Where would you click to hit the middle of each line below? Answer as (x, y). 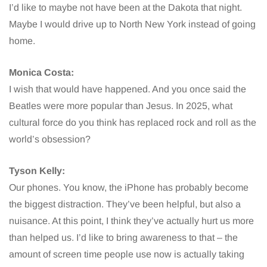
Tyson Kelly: (37, 170)
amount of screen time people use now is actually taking (127, 254)
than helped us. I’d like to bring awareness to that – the (123, 237)
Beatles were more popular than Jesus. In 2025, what (121, 105)
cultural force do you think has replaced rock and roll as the (133, 122)
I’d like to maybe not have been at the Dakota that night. (125, 7)
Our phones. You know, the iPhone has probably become (129, 187)
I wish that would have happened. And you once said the (128, 89)
